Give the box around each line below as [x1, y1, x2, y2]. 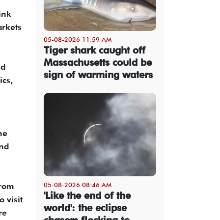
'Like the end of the [44, 189, 131, 201]
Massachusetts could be [44, 56, 152, 68]
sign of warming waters [44, 68, 153, 81]
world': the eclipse [44, 201, 127, 214]
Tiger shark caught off [44, 44, 145, 56]
